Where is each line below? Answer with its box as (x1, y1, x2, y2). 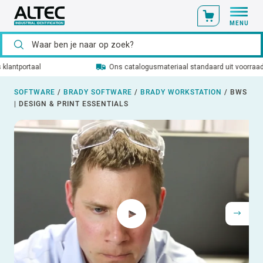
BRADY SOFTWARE (63, 88, 132, 97)
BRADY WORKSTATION (140, 88, 222, 97)
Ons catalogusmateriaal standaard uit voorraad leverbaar (45, 63, 231, 71)
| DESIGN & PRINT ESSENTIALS (14, 100, 129, 109)
